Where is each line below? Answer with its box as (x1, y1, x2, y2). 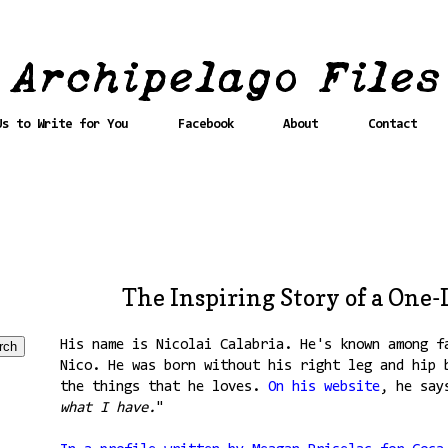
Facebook (177, 117, 234, 131)
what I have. (59, 400, 156, 416)
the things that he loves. (59, 379, 268, 395)
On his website (267, 379, 380, 395)
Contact (367, 117, 417, 131)
